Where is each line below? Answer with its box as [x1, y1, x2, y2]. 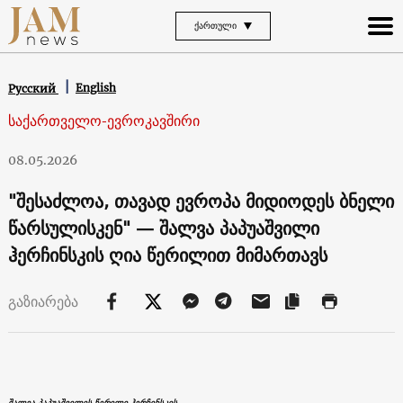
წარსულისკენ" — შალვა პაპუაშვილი [7, 211, 319, 244]
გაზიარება [7, 288, 83, 314]
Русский [7, 81, 58, 95]
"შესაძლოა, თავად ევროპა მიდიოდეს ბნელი [7, 184, 394, 217]
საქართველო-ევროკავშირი [7, 107, 200, 133]
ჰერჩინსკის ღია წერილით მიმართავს [7, 238, 327, 271]
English [75, 81, 116, 95]
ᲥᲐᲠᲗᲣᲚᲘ [194, 17, 237, 33]
